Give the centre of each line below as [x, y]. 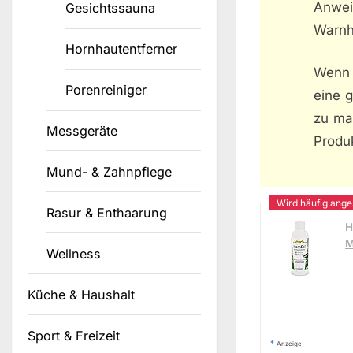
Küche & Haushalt [81, 294]
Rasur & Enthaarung [107, 212]
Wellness [74, 253]
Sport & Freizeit [74, 335]
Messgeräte [82, 131]
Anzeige [289, 343]
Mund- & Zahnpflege [110, 171]
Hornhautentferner [122, 49]
